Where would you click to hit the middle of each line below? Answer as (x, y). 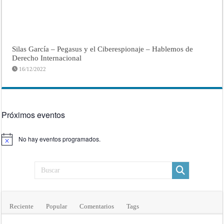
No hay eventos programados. (60, 139)
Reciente (22, 206)
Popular (57, 206)
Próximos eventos (33, 115)
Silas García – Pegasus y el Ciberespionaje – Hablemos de (103, 49)
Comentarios (97, 206)
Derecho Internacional (47, 58)
